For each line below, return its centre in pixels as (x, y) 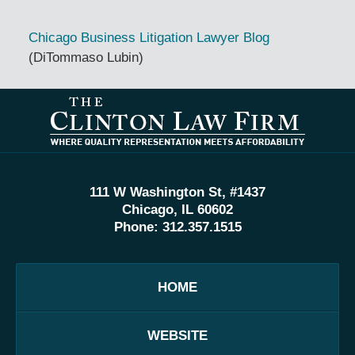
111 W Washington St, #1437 (177, 193)
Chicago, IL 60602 (177, 210)
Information (210, 118)
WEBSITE (177, 336)
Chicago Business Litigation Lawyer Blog (149, 38)
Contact (200, 98)
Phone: (138, 227)
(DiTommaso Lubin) (86, 58)
